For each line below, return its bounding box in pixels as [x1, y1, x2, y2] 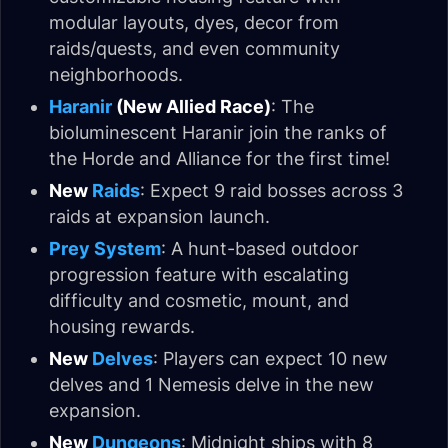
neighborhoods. [49, 63, 183, 85]
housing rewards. [49, 315, 195, 337]
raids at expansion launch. [49, 205, 270, 227]
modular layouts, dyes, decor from [49, 11, 339, 33]
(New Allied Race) [112, 95, 271, 117]
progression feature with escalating [49, 263, 349, 285]
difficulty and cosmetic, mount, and [49, 289, 349, 311]
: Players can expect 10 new [153, 347, 388, 369]
